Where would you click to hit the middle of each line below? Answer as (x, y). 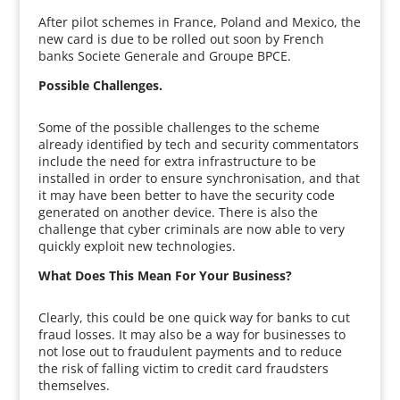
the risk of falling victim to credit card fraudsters (183, 368)
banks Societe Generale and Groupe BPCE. (164, 56)
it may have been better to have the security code (186, 195)
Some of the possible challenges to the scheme (179, 127)
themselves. (74, 385)
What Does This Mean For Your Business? (165, 275)
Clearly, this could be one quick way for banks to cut (194, 317)
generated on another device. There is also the (178, 212)
